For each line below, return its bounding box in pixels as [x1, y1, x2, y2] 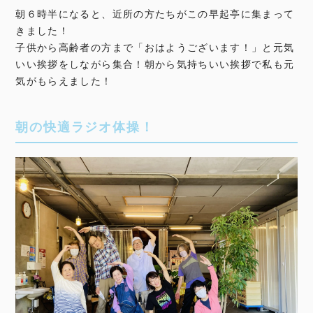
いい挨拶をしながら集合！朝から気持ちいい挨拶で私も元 [15, 58, 295, 71]
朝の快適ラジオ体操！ [15, 119, 154, 136]
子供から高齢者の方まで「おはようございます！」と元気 [15, 41, 295, 54]
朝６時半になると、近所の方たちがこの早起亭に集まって [15, 8, 295, 20]
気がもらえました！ [15, 75, 112, 87]
